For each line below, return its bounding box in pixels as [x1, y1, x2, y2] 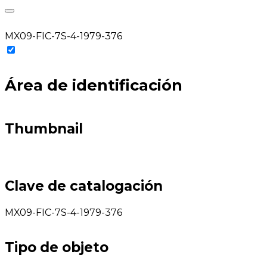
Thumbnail [5, 120, 83, 138]
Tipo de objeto [5, 238, 108, 256]
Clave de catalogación [5, 177, 163, 194]
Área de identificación [5, 76, 182, 95]
